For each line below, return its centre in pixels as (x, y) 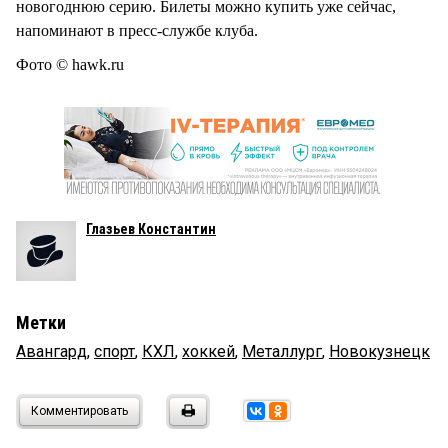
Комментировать (79, 411)
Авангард (51, 352)
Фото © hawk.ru (70, 65)
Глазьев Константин (151, 229)
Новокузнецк (379, 352)
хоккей (208, 352)
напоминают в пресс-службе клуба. (137, 31)
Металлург (282, 352)
